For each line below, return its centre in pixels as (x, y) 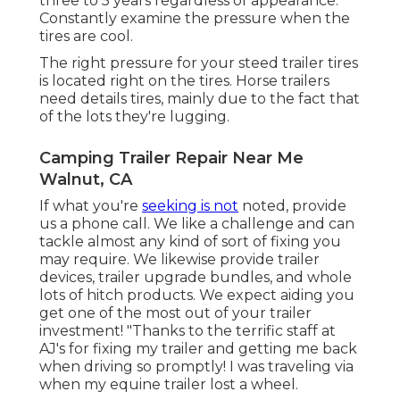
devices (66, 278)
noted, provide (292, 206)
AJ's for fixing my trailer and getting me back (198, 349)
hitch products (140, 296)
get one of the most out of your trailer (175, 313)
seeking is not (190, 206)
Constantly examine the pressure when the (195, 19)
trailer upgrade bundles (184, 278)
